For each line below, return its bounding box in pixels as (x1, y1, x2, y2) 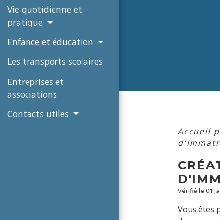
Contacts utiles (7, 108, 71, 120)
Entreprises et (7, 75, 64, 87)
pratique (7, 16, 45, 28)
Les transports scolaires (7, 55, 103, 68)
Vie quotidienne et (7, 3, 82, 16)
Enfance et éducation (7, 36, 96, 48)
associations (7, 88, 57, 100)
